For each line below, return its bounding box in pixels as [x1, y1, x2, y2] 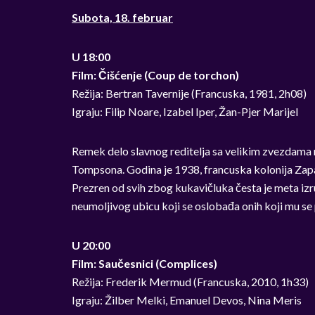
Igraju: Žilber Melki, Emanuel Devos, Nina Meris [72, 293, 302, 307]
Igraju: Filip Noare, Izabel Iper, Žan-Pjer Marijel [72, 105, 298, 118]
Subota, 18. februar [72, 11, 173, 24]
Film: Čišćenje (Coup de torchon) [72, 68, 239, 82]
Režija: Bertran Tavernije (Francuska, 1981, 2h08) [72, 86, 307, 100]
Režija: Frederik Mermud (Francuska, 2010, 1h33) [72, 275, 309, 288]
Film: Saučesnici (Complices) [72, 257, 217, 270]
